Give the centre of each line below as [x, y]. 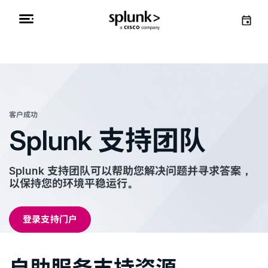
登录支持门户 [50, 219]
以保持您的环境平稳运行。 [74, 183]
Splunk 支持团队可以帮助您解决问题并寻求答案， [130, 171]
